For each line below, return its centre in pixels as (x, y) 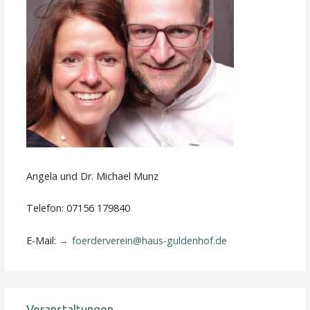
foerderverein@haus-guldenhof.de (150, 240)
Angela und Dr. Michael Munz (93, 176)
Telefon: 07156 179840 (79, 208)
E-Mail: (43, 240)
